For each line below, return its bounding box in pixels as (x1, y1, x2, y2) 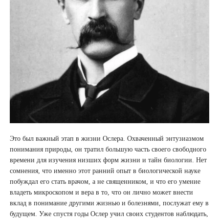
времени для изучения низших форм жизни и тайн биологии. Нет (10, 156, 207, 164)
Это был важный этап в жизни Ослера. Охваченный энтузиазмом (10, 134, 204, 142)
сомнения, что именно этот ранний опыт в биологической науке (10, 167, 200, 175)
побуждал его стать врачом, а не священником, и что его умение (10, 177, 200, 185)
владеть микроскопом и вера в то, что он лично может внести (10, 188, 193, 196)
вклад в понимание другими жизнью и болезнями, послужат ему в (10, 199, 209, 207)
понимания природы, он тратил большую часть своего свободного (10, 145, 206, 153)
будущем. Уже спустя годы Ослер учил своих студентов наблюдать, (10, 210, 208, 218)
